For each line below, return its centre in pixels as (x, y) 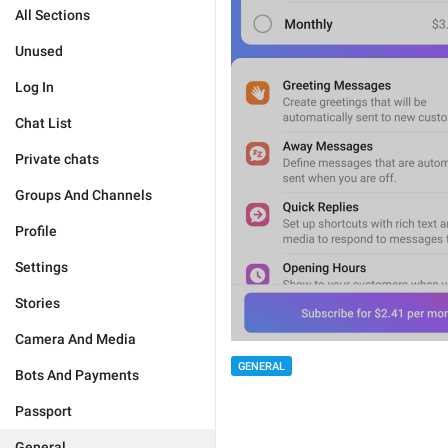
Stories (37, 303)
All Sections (52, 15)
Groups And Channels (83, 195)
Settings (41, 267)
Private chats (57, 159)
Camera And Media (75, 339)
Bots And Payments (77, 375)
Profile (36, 231)
